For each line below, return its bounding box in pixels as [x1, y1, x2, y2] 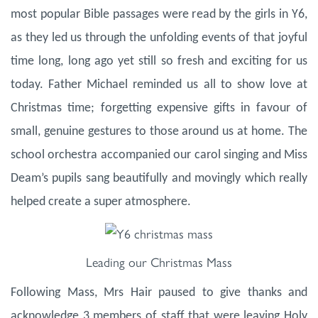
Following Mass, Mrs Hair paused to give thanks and [11, 286, 307, 300]
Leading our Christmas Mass [86, 253, 232, 271]
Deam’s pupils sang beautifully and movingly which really [11, 172, 307, 186]
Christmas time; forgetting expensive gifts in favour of [11, 102, 307, 116]
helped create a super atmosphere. [11, 195, 191, 209]
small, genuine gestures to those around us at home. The [11, 125, 307, 139]
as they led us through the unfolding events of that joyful [11, 31, 307, 45]
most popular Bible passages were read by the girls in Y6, [11, 8, 307, 22]
